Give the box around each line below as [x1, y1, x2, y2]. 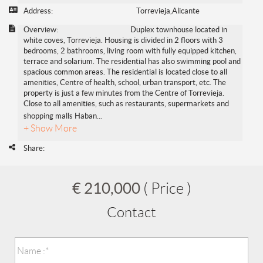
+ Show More [23, 123, 77, 134]
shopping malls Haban [23, 112, 97, 121]
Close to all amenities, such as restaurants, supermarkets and [23, 99, 229, 109]
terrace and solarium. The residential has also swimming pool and [23, 57, 241, 66]
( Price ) [143, 180, 191, 197]
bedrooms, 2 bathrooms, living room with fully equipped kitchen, [23, 46, 237, 56]
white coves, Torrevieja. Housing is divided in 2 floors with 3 [23, 36, 223, 45]
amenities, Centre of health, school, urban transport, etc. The [23, 78, 226, 87]
